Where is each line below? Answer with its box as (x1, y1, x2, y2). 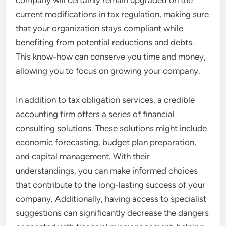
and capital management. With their (16, 151, 150, 161)
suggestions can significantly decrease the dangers (16, 208, 209, 218)
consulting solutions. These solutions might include (16, 123, 207, 133)
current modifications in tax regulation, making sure (16, 9, 209, 19)
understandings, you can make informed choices (16, 165, 198, 176)
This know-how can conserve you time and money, (16, 51, 206, 62)
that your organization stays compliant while (16, 23, 184, 33)
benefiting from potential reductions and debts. (16, 37, 195, 47)
